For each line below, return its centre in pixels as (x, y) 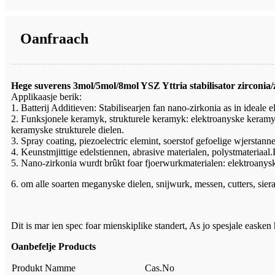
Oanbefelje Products (53, 246)
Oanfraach (54, 38)
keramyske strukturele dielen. (68, 130)
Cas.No (160, 268)
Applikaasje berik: (46, 96)
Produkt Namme (44, 268)
